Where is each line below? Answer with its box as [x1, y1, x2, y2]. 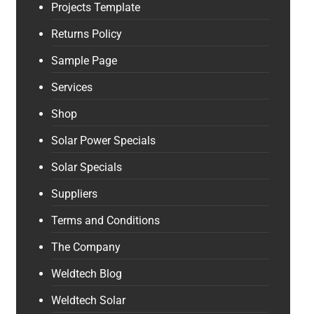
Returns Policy [50, 27, 122, 41]
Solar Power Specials [50, 134, 156, 147]
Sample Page [50, 54, 117, 67]
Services [50, 81, 93, 94]
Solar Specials [50, 161, 122, 174]
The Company [50, 240, 121, 254]
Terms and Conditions [50, 214, 160, 227]
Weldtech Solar [50, 294, 125, 307]
